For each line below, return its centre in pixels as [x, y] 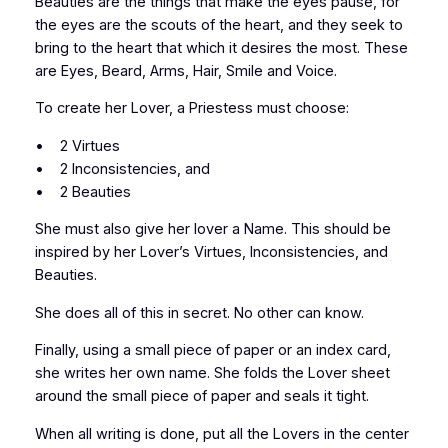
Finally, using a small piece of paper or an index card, [212, 350]
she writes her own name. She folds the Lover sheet [212, 373]
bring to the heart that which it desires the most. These [221, 47]
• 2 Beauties [82, 191]
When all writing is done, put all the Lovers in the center [221, 433]
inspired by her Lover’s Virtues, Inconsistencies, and [211, 252]
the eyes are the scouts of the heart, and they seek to [218, 24]
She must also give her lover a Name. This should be [212, 229]
